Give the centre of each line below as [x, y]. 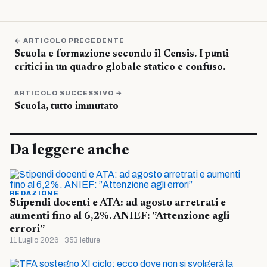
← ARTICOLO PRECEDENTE [70, 41]
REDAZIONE [34, 193]
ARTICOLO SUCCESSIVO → [69, 93]
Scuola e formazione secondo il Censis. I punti [122, 55]
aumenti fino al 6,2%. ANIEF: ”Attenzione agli [119, 217]
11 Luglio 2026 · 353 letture [55, 240]
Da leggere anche [69, 151]
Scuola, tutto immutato [66, 107]
